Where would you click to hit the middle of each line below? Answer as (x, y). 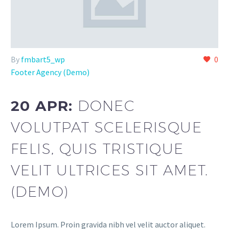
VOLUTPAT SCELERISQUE (106, 127)
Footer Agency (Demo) (50, 72)
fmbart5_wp (43, 60)
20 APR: (44, 106)
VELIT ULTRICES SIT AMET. (110, 170)
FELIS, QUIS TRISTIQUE (97, 148)
